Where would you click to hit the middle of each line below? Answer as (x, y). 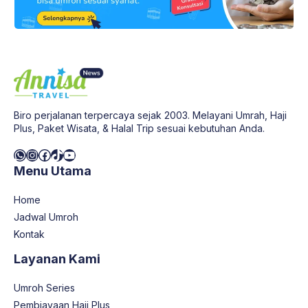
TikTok (70, 154)
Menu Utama (53, 170)
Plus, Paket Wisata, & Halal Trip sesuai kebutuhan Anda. (139, 128)
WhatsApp (43, 154)
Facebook (67, 154)
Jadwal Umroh (46, 217)
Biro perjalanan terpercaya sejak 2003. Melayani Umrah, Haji (150, 115)
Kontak (29, 234)
